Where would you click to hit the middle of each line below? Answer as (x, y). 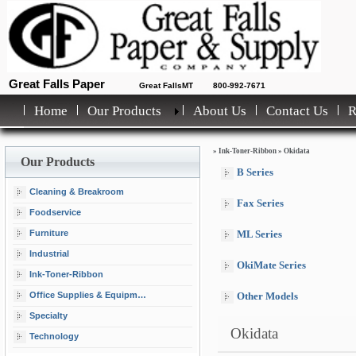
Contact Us (297, 111)
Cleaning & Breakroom (77, 191)
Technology (54, 336)
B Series (255, 172)
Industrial (49, 253)
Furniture (49, 232)
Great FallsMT (166, 85)
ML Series (259, 234)
